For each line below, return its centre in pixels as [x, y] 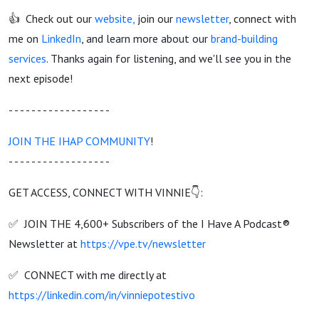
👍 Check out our [52, 19]
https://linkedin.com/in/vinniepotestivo [102, 295]
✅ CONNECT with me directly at [88, 275]
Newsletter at [45, 244]
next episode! [41, 78]
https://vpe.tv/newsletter [143, 244]
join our [155, 19]
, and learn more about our [146, 38]
